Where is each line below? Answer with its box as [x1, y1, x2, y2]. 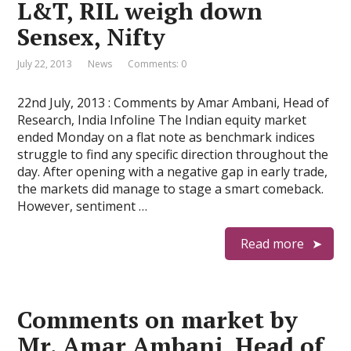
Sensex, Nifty [17, 21, 166, 52]
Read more [240, 235, 304, 252]
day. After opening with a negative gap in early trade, [17, 163, 328, 180]
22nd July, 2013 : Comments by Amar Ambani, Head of [17, 94, 330, 111]
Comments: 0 [128, 57, 187, 71]
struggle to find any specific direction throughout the [17, 146, 329, 163]
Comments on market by [17, 304, 299, 335]
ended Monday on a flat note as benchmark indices [17, 128, 316, 146]
